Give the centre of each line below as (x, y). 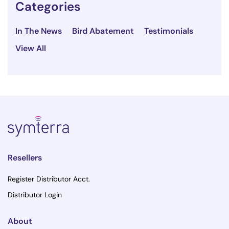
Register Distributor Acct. (49, 179)
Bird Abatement (103, 31)
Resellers (25, 157)
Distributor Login (35, 194)
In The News (39, 31)
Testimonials (169, 31)
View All (31, 49)
